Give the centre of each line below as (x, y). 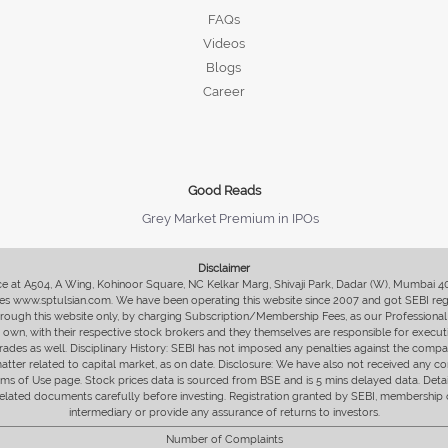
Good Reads (224, 190)
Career (223, 91)
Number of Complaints (224, 439)
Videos (223, 43)
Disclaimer (224, 268)
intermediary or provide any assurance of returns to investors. (224, 412)
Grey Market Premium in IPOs (230, 218)
